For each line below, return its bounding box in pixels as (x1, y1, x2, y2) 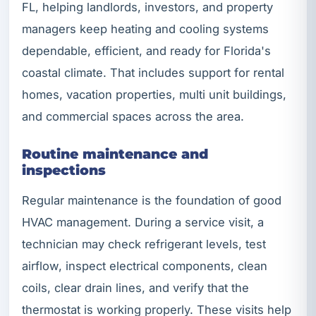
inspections (22, 161, 106, 178)
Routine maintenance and (22, 145, 208, 162)
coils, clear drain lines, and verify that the (22, 281, 249, 296)
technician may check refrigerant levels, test (22, 237, 266, 252)
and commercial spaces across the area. (22, 109, 244, 123)
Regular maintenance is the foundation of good (22, 193, 281, 208)
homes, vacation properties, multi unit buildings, (22, 87, 286, 102)
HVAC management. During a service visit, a (22, 215, 264, 230)
